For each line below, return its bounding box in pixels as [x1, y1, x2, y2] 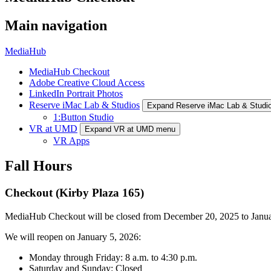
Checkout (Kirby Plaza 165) [5, 186, 144, 200]
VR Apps [53, 135, 90, 146]
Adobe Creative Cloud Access [29, 77, 145, 88]
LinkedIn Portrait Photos [29, 88, 123, 99]
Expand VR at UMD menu [85, 124, 175, 134]
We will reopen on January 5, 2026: [5, 232, 141, 243]
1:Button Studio [53, 111, 114, 122]
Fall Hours [5, 158, 72, 174]
